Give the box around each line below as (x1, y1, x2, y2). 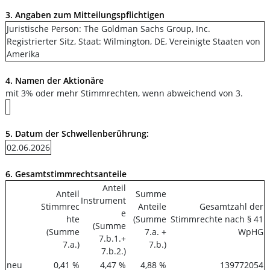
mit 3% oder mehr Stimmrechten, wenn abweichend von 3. (5, 87, 243, 99)
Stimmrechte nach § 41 (171, 213, 263, 225)
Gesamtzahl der (199, 201, 263, 212)
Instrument (81, 195, 126, 206)
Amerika (7, 48, 40, 60)
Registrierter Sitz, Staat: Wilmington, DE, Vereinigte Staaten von (7, 36, 260, 47)
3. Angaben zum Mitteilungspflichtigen (5, 9, 165, 20)
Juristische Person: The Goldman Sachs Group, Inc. (7, 23, 210, 34)
